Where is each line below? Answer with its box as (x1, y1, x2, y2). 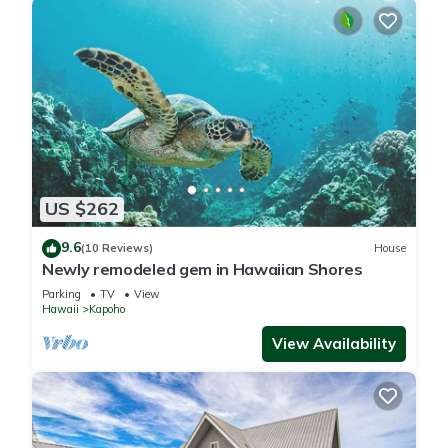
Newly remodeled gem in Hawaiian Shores (42, 258, 363, 279)
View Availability (272, 333, 396, 353)
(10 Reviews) (81, 241, 153, 256)
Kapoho (89, 301, 125, 316)
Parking (42, 286, 81, 301)
